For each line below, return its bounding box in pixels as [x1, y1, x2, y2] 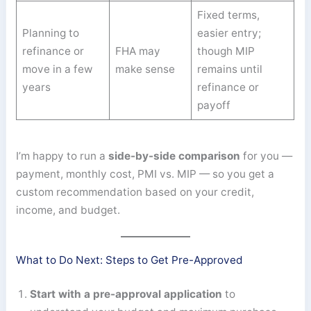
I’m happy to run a [16, 149, 109, 162]
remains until [197, 62, 263, 76]
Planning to [22, 26, 80, 40]
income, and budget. [16, 203, 121, 217]
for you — [240, 149, 293, 162]
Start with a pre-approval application [30, 287, 223, 301]
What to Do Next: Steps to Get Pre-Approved [16, 253, 244, 267]
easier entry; [197, 26, 262, 40]
